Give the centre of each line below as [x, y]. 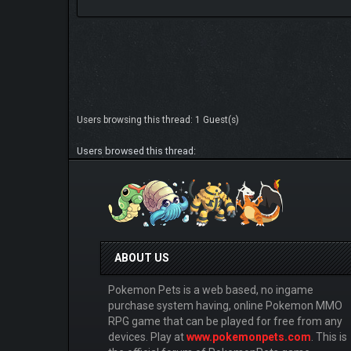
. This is [329, 337]
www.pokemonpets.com [249, 337]
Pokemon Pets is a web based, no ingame [211, 289]
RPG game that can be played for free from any [225, 321]
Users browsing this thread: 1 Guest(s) [158, 119]
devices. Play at [147, 337]
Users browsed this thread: [136, 150]
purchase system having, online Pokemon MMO [225, 305]
